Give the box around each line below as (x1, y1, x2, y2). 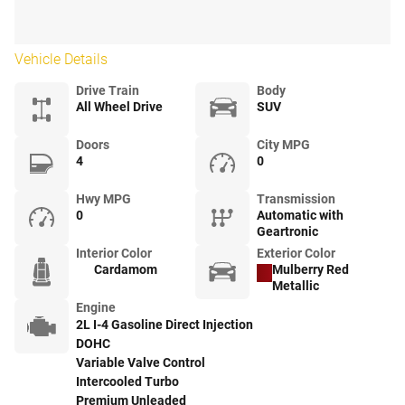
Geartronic (257, 224, 318, 239)
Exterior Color (257, 246, 335, 260)
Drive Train (76, 83, 139, 98)
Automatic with (257, 208, 344, 222)
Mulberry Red (271, 262, 349, 277)
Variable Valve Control (76, 355, 205, 370)
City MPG (257, 137, 310, 152)
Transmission (257, 192, 335, 206)
